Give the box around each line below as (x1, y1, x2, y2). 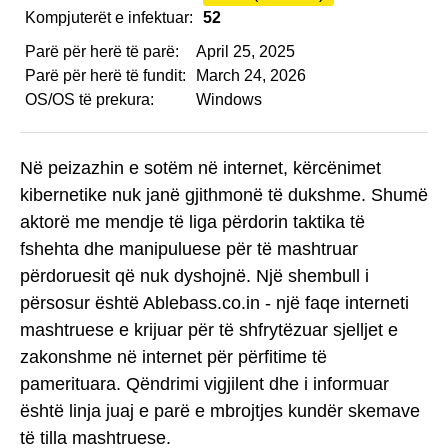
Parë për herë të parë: (25, 43, 179, 60)
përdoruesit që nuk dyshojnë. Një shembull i (20, 265, 369, 286)
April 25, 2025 (196, 43, 295, 60)
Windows (196, 91, 262, 108)
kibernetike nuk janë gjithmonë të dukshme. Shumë (20, 184, 428, 205)
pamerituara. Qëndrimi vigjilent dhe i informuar (20, 373, 389, 394)
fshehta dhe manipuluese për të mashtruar (20, 238, 358, 259)
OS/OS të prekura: (25, 91, 154, 108)
